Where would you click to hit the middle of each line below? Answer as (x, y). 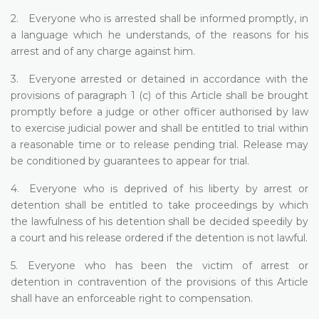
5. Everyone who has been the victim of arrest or (159, 265)
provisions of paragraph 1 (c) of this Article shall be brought (159, 95)
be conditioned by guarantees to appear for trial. (130, 161)
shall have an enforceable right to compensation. (132, 298)
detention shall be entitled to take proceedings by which (159, 205)
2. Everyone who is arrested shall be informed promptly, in (159, 18)
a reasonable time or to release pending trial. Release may (159, 144)
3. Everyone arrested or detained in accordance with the (159, 79)
